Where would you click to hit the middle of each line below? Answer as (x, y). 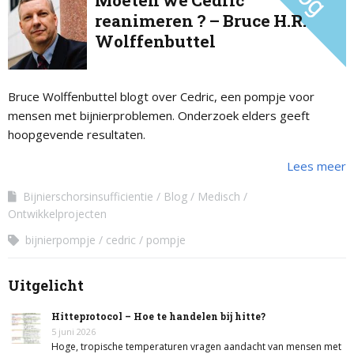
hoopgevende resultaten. (77, 134)
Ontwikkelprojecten (57, 214)
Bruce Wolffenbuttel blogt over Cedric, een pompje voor (161, 96)
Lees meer (316, 166)
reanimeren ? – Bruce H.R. (201, 21)
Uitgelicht (46, 285)
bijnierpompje (60, 240)
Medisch (219, 196)
